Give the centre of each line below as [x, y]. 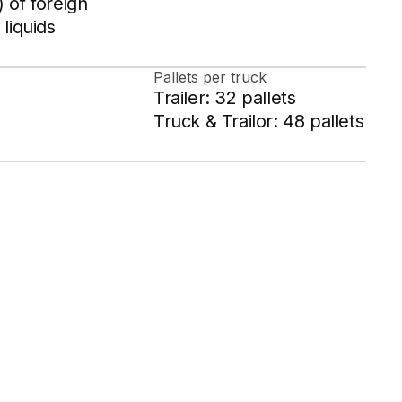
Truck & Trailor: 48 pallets [259, 122]
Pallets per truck [210, 78]
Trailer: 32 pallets [225, 98]
